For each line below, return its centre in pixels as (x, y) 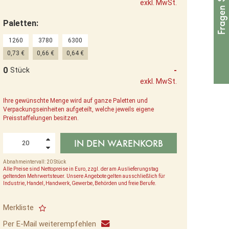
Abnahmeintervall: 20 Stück (35, 162)
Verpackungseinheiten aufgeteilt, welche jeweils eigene (78, 109)
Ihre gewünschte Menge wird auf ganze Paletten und (75, 100)
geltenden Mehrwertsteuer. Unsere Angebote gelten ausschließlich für (84, 176)
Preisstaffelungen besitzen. (41, 118)
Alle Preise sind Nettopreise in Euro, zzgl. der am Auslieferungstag (81, 169)
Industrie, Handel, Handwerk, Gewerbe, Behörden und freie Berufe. (80, 183)
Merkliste (18, 207)
